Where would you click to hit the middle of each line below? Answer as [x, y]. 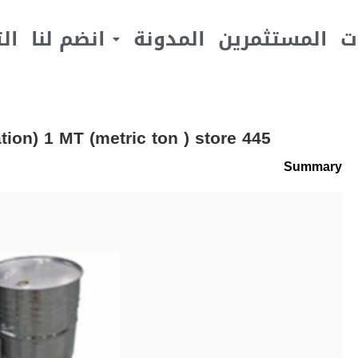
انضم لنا [68, 40]
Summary [313, 166]
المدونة [169, 40]
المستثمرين [272, 40]
